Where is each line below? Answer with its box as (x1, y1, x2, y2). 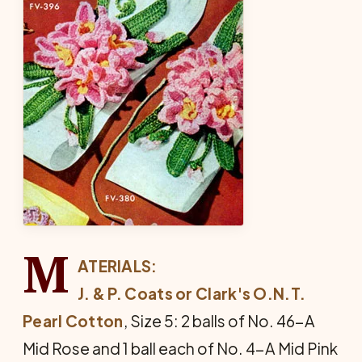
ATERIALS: (77, 256, 158, 276)
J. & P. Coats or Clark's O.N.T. (77, 284, 306, 303)
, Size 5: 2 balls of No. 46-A (123, 311, 315, 330)
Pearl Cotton (23, 311, 124, 330)
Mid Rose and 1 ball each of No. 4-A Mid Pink (23, 339, 338, 358)
